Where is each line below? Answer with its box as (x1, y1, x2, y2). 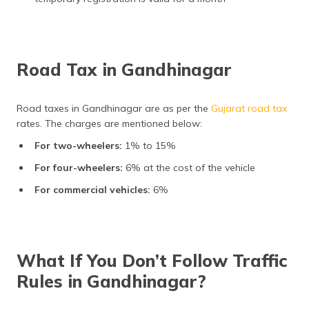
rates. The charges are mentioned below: (17, 117, 202, 130)
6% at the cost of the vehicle (126, 161, 255, 174)
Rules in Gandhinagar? (17, 270, 206, 292)
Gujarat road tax (211, 102, 287, 114)
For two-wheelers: (34, 139, 122, 152)
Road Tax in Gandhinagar (17, 59, 232, 80)
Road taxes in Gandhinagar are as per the (17, 102, 211, 114)
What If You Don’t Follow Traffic (17, 250, 288, 271)
